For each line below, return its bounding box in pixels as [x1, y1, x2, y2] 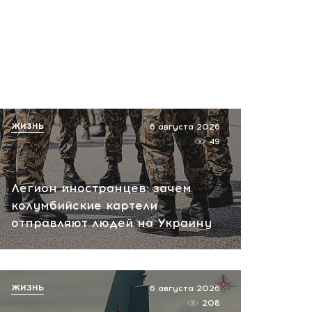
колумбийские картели [11, 198, 157, 212]
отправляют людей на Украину [11, 216, 212, 230]
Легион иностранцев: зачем [11, 181, 192, 195]
